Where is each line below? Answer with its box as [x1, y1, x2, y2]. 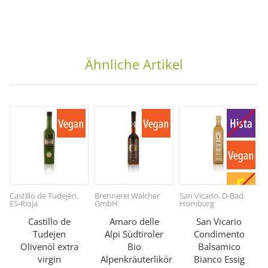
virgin [37, 253, 61, 266]
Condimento [193, 228, 245, 240]
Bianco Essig [193, 253, 245, 266]
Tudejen [32, 228, 66, 240]
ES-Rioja [10, 198, 38, 209]
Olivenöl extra [20, 240, 78, 253]
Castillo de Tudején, [10, 190, 78, 202]
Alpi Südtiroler [105, 228, 163, 240]
